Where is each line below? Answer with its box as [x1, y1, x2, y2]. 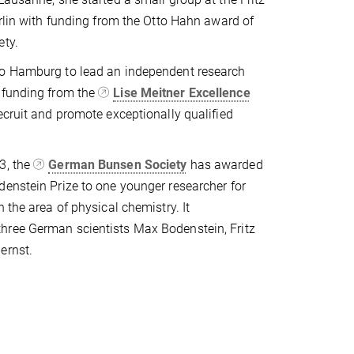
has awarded [186, 156, 263, 172]
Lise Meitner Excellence [113, 85, 250, 100]
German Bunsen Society [48, 156, 187, 172]
